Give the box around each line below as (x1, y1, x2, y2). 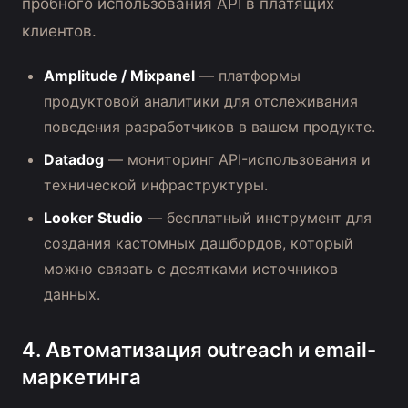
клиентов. (22, 22, 97, 41)
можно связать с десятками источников (44, 260, 338, 279)
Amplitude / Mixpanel (44, 66, 195, 86)
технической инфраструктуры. (44, 176, 268, 195)
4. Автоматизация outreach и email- (22, 338, 376, 362)
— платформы (195, 66, 301, 86)
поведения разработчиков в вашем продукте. (44, 117, 375, 137)
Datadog (44, 150, 104, 169)
